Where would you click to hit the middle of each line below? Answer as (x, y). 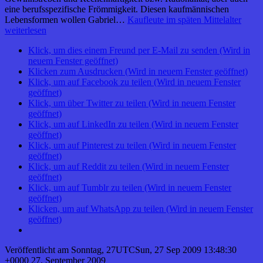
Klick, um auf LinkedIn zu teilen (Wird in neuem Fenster (133, 124)
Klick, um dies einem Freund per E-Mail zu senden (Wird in (139, 50)
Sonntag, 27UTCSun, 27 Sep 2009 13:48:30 (154, 250)
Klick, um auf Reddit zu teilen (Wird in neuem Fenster (129, 167)
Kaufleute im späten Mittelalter (184, 20)
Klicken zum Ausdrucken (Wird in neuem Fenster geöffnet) (138, 72)
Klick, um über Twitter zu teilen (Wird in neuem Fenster (132, 103)
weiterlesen (26, 31)
